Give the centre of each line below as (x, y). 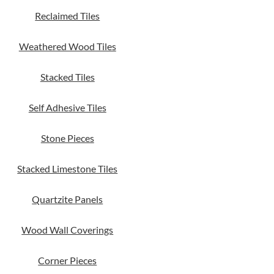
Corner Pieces (68, 260)
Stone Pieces (67, 138)
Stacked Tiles (67, 77)
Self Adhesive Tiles (67, 107)
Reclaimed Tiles (68, 16)
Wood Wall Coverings (68, 230)
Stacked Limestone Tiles (68, 168)
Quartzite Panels (68, 199)
